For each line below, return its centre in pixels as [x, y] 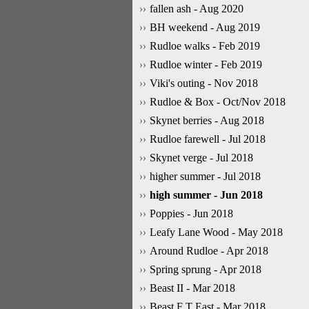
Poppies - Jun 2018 [191, 213]
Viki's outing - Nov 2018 [204, 83]
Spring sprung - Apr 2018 [206, 269]
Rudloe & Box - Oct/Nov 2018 [218, 102]
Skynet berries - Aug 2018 [207, 120]
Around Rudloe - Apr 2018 [209, 251]
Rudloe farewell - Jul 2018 [208, 139]
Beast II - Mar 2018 [192, 288]
